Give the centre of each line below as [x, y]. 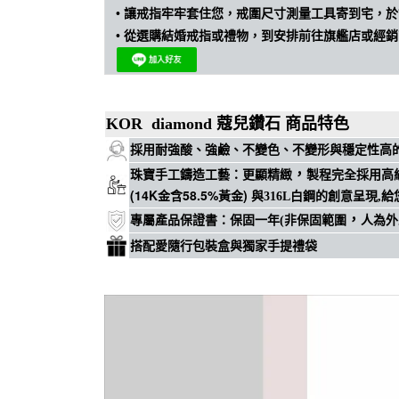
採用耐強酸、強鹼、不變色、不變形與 [236, 150]
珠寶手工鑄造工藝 [180, 175]
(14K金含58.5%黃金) [189, 195]
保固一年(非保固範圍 [288, 220]
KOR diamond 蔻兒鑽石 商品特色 [228, 124]
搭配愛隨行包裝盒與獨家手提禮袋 [225, 246]
